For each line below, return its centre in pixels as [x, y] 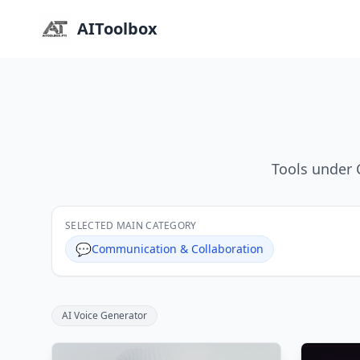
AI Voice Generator [104, 315]
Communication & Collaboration [178, 249]
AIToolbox [117, 29]
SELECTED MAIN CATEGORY [131, 225]
